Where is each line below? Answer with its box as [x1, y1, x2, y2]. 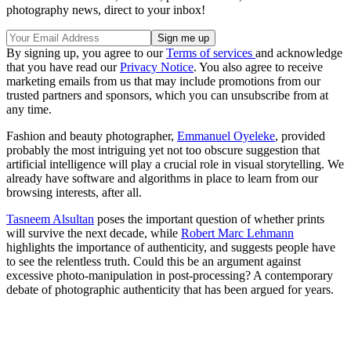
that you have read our [6, 60, 120, 74]
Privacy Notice [120, 60, 194, 74]
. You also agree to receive [194, 60, 323, 74]
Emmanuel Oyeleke [177, 129, 275, 143]
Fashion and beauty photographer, [6, 129, 177, 143]
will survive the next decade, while [6, 226, 181, 241]
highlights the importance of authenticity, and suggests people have [6, 241, 335, 255]
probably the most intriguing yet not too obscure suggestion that [6, 143, 320, 157]
